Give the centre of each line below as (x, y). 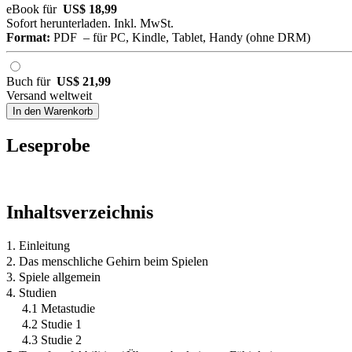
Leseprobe (48, 146)
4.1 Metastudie (59, 309)
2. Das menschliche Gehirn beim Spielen (107, 262)
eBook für (35, 9)
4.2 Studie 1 (52, 324)
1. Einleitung (38, 246)
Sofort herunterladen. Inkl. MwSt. (90, 24)
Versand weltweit (49, 96)
